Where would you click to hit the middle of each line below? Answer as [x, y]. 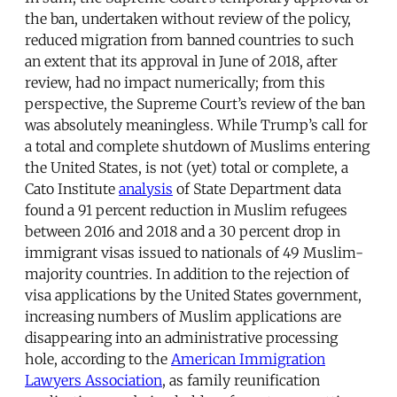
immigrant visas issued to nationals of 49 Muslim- [194, 252]
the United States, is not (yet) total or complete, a [187, 167]
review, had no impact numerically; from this [175, 82]
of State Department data [257, 188]
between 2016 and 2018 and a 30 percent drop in [183, 231]
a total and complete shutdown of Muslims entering [197, 146]
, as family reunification [241, 380]
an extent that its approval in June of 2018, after [181, 61]
